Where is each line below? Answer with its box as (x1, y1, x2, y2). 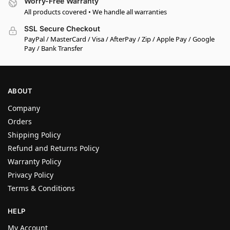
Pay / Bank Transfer (24, 43, 83, 53)
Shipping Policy (8, 129, 61, 140)
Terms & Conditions (8, 183, 75, 193)
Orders (8, 116, 32, 126)
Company (8, 103, 40, 113)
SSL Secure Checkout (24, 24, 100, 33)
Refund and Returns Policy (8, 143, 99, 153)
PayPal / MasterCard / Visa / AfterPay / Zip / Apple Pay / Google (24, 34, 215, 44)
